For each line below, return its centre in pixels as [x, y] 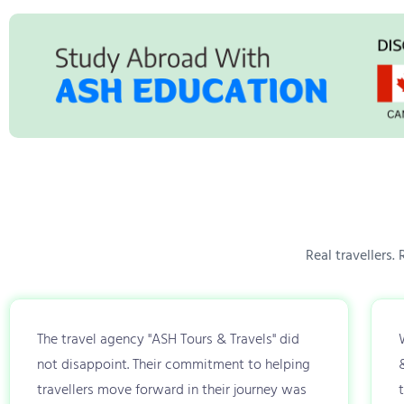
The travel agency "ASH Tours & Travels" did [168, 339]
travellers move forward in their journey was [172, 389]
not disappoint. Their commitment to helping [174, 364]
